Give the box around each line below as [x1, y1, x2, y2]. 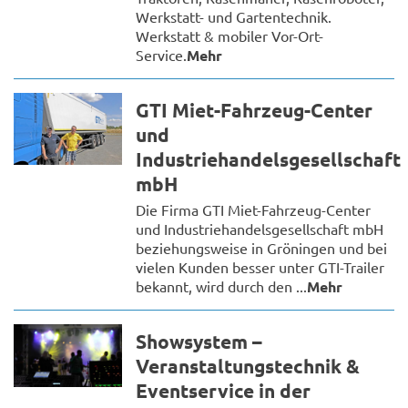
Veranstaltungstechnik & [136, 352, 361, 378]
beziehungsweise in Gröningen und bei [136, 238, 388, 257]
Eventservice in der [136, 377, 311, 403]
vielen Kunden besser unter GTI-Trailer [136, 257, 385, 276]
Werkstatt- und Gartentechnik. [136, 6, 332, 25]
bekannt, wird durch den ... [136, 276, 308, 295]
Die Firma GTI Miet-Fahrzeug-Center [136, 199, 372, 219]
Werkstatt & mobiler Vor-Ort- [136, 25, 324, 45]
